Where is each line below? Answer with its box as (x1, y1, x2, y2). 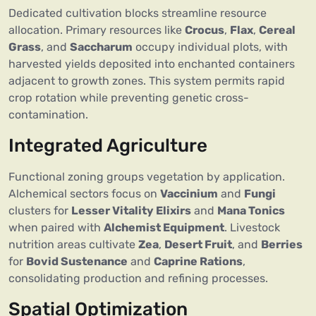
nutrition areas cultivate (8, 238, 138, 252)
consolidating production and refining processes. (8, 272, 268, 286)
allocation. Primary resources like (8, 23, 185, 37)
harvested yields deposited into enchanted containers (8, 57, 295, 71)
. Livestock (224, 221, 280, 235)
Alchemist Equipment (104, 221, 224, 235)
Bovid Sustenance (26, 255, 128, 269)
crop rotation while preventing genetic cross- (8, 91, 249, 105)
